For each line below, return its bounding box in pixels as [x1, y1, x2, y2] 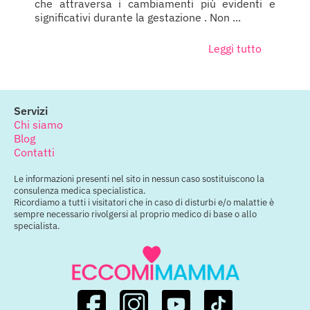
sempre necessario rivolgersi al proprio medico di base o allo [14, 208, 257, 221]
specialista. [14, 220, 60, 232]
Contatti [14, 145, 55, 160]
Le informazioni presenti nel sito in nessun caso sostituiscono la [14, 173, 264, 185]
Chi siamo [14, 118, 63, 132]
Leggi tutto [208, 42, 262, 56]
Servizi [14, 104, 48, 118]
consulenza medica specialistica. [14, 185, 146, 197]
